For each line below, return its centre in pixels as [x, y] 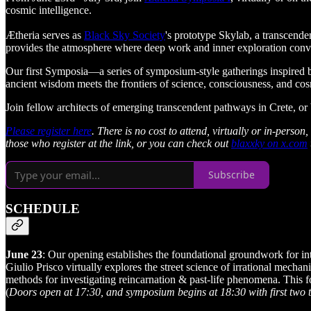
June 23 [24, 254]
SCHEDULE [43, 209]
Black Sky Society [125, 35]
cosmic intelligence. [49, 10]
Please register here [49, 131]
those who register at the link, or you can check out [118, 143]
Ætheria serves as [45, 35]
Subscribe [232, 175]
